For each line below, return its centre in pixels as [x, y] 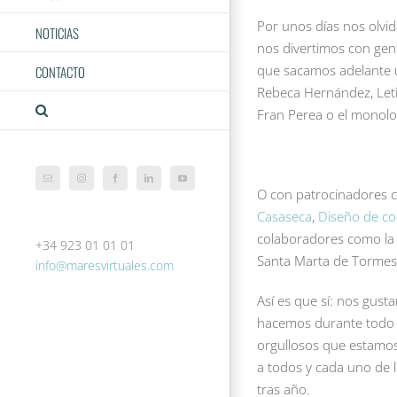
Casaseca [284, 216]
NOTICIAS [57, 32]
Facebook [131, 181]
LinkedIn [163, 181]
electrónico [66, 190]
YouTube [197, 181]
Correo [58, 181]
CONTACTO [60, 71]
